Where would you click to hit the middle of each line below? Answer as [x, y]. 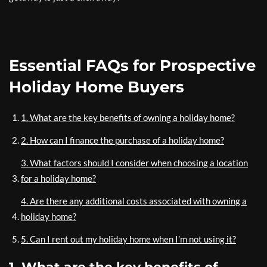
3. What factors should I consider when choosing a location [134, 163]
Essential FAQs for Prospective [132, 66]
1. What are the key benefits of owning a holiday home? [128, 118]
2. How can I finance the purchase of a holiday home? [122, 140]
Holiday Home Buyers [97, 87]
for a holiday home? [58, 178]
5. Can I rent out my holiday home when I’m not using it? [128, 239]
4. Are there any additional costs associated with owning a [134, 201]
